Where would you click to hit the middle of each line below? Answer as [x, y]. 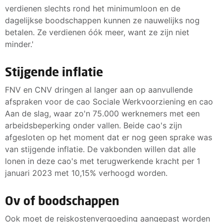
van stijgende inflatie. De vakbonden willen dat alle [100, 149]
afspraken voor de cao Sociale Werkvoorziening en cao [109, 101]
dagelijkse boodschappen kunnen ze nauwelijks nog [102, 20]
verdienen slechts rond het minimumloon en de [93, 8]
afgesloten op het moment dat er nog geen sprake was [109, 137]
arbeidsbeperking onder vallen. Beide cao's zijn [93, 125]
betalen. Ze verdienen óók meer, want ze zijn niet [97, 32]
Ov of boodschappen [62, 200]
